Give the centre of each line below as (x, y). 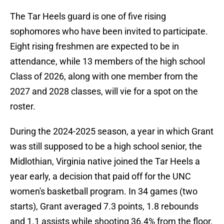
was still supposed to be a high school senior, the (106, 146)
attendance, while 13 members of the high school (107, 61)
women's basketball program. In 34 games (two (104, 191)
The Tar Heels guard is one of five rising (88, 16)
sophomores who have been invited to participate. (109, 31)
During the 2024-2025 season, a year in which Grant (112, 131)
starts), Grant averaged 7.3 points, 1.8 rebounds (104, 206)
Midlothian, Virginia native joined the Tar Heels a (105, 161)
